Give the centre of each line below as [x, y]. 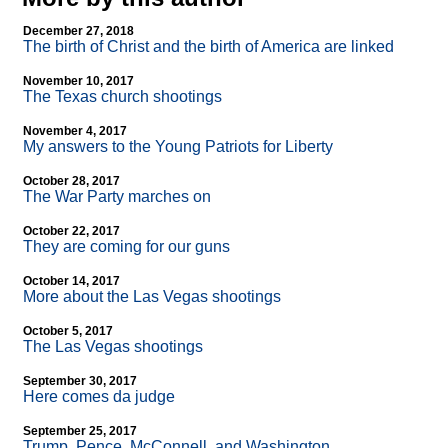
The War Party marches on [117, 197]
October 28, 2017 [71, 181]
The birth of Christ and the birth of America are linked [208, 47]
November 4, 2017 [75, 131]
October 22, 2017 [71, 231]
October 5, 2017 [68, 331]
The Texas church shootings [122, 97]
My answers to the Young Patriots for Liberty [178, 147]
